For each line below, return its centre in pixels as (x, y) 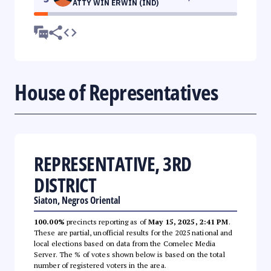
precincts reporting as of (106, 221)
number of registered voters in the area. (100, 265)
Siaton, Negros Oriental (77, 200)
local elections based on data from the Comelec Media (125, 243)
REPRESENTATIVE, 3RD (113, 163)
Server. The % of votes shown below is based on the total (129, 254)
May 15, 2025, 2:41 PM (188, 221)
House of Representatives (116, 92)
